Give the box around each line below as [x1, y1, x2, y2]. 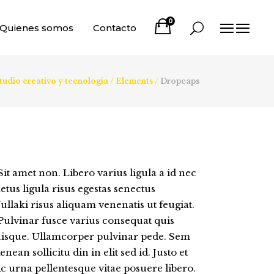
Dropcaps [160, 76, 199, 86]
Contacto [93, 21, 136, 34]
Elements [116, 76, 153, 86]
